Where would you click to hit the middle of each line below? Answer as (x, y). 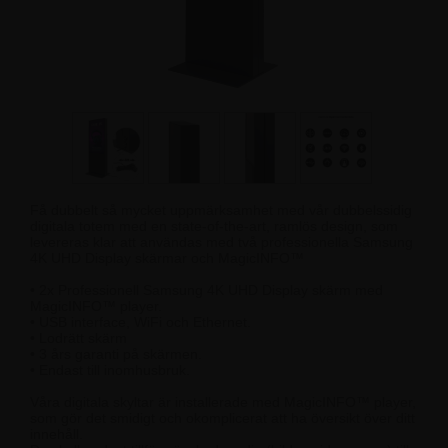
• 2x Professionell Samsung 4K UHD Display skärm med (206, 290)
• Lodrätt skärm (78, 338)
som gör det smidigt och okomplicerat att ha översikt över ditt (222, 418)
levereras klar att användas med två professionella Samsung (221, 242)
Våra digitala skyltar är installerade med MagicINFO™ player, (223, 402)
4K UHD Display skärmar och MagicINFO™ (167, 258)
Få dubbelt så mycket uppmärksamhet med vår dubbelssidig (221, 210)
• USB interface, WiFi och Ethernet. (140, 322)
